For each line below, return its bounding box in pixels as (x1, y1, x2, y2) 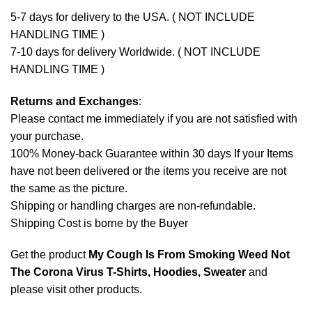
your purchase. (10, 130, 84, 142)
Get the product (10, 249, 88, 261)
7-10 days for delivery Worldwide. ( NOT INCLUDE (10, 45, 260, 58)
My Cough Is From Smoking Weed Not (88, 249, 290, 261)
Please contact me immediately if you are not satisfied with (10, 112, 297, 125)
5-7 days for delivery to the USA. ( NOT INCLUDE (10, 10, 255, 23)
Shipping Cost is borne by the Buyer (10, 217, 188, 229)
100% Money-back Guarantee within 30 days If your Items (10, 147, 293, 159)
